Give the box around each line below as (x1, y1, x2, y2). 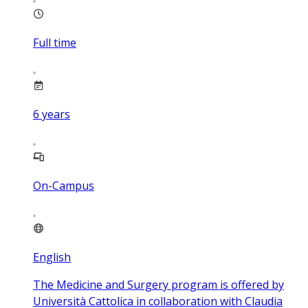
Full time (33, 34, 76, 50)
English (33, 249, 71, 265)
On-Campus (33, 177, 94, 193)
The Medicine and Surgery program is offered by (33, 276, 284, 292)
